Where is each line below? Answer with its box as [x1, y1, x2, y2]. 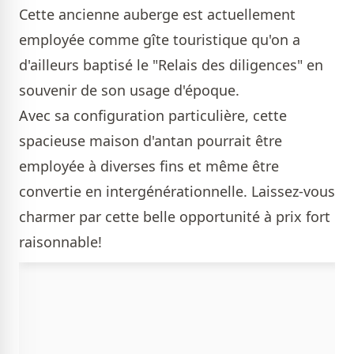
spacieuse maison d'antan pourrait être [19, 131, 282, 151]
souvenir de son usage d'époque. [19, 81, 243, 100]
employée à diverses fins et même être [19, 156, 279, 176]
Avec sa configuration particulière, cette [19, 106, 287, 126]
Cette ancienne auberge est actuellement [19, 5, 296, 24]
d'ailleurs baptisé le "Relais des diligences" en [19, 55, 323, 75]
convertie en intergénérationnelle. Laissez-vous [19, 182, 335, 201]
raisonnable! [19, 232, 102, 252]
